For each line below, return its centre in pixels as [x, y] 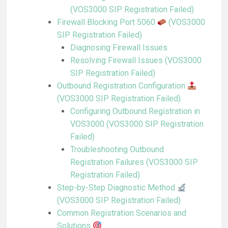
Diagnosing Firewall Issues [119, 48]
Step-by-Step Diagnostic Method [117, 188]
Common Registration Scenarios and [121, 213]
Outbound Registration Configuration [122, 86]
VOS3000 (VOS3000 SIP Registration [137, 124]
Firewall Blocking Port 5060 [107, 22]
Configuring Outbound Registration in [135, 111]
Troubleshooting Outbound [117, 150]
